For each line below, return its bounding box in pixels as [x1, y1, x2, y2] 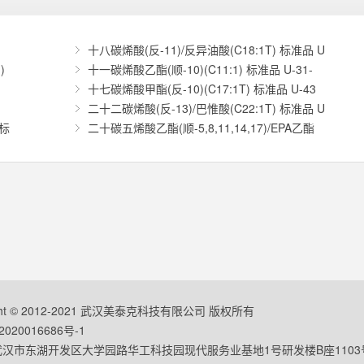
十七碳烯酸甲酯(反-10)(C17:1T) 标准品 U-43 [87, 80, 316, 97]
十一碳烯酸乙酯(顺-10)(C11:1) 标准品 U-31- [87, 61, 313, 77]
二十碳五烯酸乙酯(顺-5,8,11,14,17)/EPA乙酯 [87, 119, 314, 136]
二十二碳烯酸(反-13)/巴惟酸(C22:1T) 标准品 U [87, 100, 325, 116]
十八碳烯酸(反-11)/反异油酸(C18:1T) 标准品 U [87, 41, 325, 58]
